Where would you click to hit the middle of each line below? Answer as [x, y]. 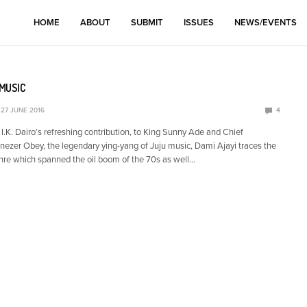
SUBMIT [147, 23]
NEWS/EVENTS [266, 23]
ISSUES [199, 23]
